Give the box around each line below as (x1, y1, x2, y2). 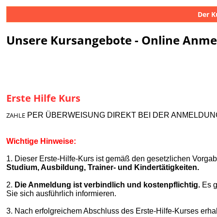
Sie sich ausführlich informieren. (6, 189, 117, 198)
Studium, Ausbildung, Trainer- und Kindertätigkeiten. (6, 163, 200, 172)
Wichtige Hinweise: (6, 137, 77, 146)
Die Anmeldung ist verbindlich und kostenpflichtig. (15, 181, 201, 189)
